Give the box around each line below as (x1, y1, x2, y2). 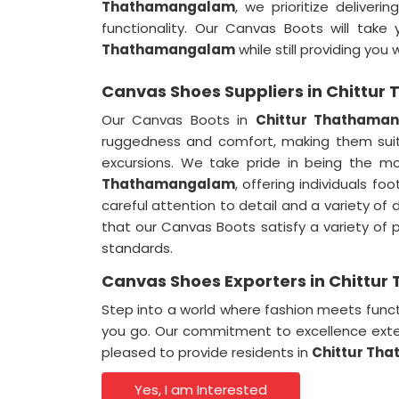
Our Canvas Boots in (102, 110, 256, 129)
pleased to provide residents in (102, 343, 312, 362)
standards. (102, 239, 173, 257)
